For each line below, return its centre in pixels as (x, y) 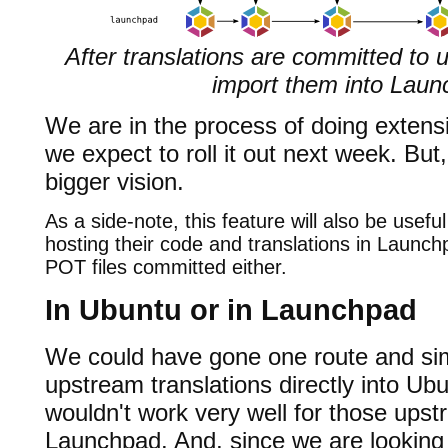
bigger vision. (114, 182)
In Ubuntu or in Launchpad (231, 310)
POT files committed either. (166, 266)
